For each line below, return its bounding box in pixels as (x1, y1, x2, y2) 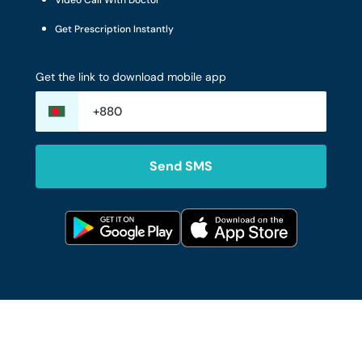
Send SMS (149, 158, 213, 175)
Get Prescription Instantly (55, 23, 174, 36)
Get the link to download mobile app (36, 69, 226, 84)
